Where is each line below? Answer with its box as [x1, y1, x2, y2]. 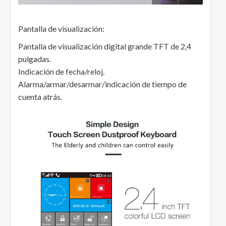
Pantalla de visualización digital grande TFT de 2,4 [18, 41, 191, 51]
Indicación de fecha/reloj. [18, 67, 104, 77]
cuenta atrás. [18, 92, 62, 102]
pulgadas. [18, 54, 51, 64]
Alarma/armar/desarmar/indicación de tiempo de [18, 79, 187, 89]
